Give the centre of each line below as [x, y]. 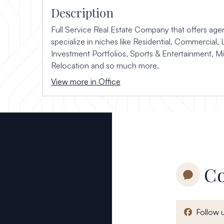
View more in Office [85, 81]
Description [82, 12]
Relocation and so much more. [106, 65]
